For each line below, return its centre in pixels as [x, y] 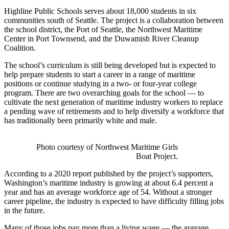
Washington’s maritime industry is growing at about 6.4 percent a [109, 183]
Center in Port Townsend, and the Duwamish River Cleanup [101, 39]
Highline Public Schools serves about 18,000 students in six [100, 11]
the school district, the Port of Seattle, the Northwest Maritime [103, 30]
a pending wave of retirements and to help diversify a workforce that [114, 111]
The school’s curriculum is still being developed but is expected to [110, 65]
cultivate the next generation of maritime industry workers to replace [113, 102]
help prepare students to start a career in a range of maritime [100, 75]
